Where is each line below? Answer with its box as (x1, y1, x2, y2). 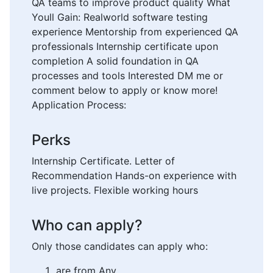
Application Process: (32, 99, 126, 112)
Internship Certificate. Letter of (32, 155, 175, 168)
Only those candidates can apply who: (32, 240, 208, 253)
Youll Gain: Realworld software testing (32, 11, 208, 24)
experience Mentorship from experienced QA (32, 26, 238, 38)
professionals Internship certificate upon (32, 40, 218, 53)
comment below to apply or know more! (32, 84, 218, 97)
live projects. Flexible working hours (32, 184, 198, 197)
